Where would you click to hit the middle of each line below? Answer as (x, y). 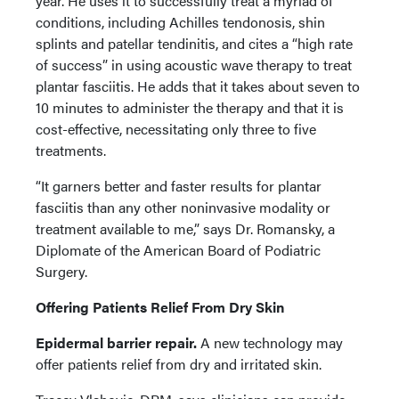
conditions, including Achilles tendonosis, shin (180, 21)
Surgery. (61, 271)
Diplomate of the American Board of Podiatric (178, 249)
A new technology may (272, 342)
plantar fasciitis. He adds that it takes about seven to (198, 85)
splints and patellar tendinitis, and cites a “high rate (194, 43)
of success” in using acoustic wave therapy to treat (194, 64)
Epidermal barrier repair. (118, 342)
